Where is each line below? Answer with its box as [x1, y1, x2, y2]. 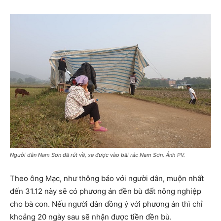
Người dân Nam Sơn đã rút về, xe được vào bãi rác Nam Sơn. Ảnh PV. [10, 151, 185, 158]
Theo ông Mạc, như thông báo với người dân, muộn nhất [10, 173, 204, 183]
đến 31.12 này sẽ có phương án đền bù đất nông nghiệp [10, 186, 201, 196]
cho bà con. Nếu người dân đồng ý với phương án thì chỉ [10, 199, 203, 209]
